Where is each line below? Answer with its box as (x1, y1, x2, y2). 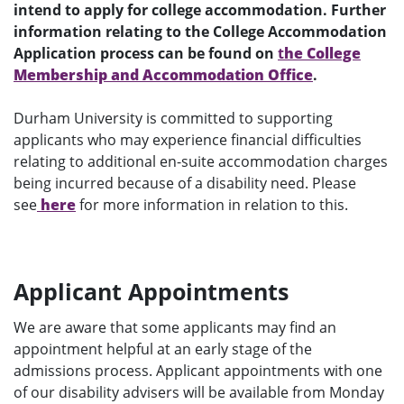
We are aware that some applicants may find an (14, 317, 336, 338)
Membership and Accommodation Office (14, 65, 313, 86)
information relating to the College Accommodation (14, 22, 387, 42)
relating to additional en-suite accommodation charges (14, 151, 388, 172)
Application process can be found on (14, 43, 278, 64)
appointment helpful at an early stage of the (14, 339, 312, 360)
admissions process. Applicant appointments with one (14, 361, 382, 381)
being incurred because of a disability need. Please (14, 173, 356, 194)
